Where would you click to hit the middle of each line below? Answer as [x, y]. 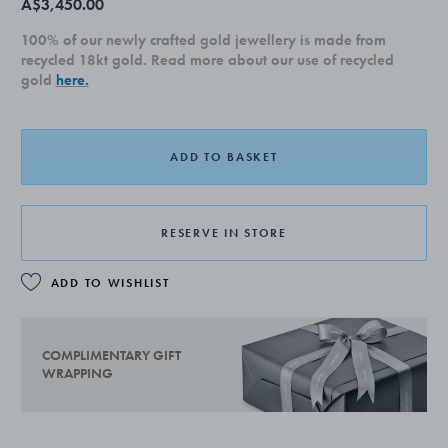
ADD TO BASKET [224, 157]
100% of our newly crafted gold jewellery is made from [203, 40]
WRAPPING [77, 373]
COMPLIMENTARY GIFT [111, 355]
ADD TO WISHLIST [110, 283]
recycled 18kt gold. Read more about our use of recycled [207, 60]
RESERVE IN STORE [224, 233]
